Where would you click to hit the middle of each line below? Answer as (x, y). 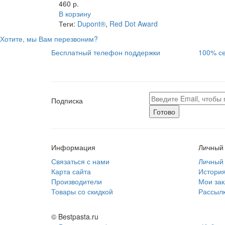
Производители (77, 182)
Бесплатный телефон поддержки (106, 52)
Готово (164, 112)
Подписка (67, 101)
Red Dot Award (134, 24)
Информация (73, 147)
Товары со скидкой (82, 192)
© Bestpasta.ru (75, 217)
